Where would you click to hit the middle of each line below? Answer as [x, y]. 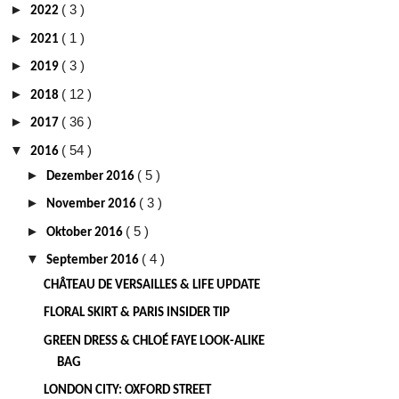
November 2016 [93, 205]
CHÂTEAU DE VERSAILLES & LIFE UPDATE [151, 285]
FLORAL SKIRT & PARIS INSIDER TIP [136, 313]
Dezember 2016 [92, 176]
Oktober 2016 [86, 232]
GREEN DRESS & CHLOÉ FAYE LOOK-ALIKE [154, 341]
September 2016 [94, 261]
